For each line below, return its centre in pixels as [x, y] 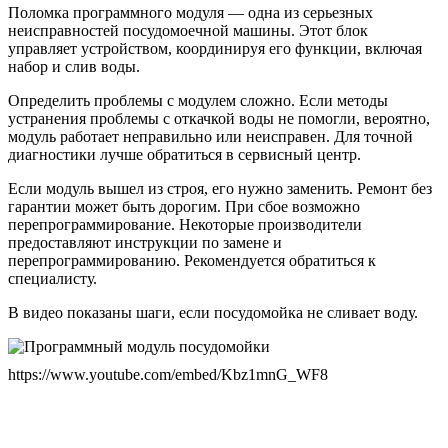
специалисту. [52, 278]
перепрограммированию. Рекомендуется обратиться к [192, 260]
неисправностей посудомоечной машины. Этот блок [188, 30]
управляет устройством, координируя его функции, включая [215, 48]
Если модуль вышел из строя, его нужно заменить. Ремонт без [220, 188]
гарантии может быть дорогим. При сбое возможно [184, 206]
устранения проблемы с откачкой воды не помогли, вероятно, [219, 118]
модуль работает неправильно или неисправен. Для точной [210, 136]
